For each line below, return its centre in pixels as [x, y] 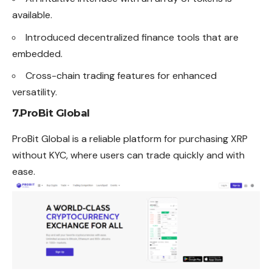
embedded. [37, 53]
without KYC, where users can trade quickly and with [128, 155]
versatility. [35, 92]
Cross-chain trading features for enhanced [121, 76]
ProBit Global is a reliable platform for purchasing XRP [130, 138]
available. [32, 15]
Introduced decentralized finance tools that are [132, 37]
